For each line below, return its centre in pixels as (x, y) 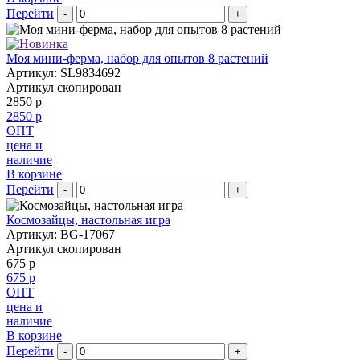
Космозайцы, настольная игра (88, 219)
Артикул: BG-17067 (61, 234)
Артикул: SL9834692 (63, 72)
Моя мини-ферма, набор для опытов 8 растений (137, 58)
